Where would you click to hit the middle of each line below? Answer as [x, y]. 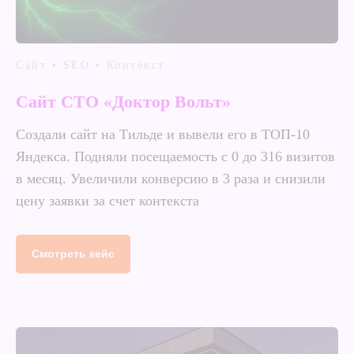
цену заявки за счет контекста [107, 200]
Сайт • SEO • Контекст [90, 65]
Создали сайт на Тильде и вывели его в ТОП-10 [163, 134]
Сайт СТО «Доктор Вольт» [123, 101]
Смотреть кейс [73, 253]
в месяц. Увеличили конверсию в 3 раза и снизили [171, 178]
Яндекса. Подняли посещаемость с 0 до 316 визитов [175, 156]
